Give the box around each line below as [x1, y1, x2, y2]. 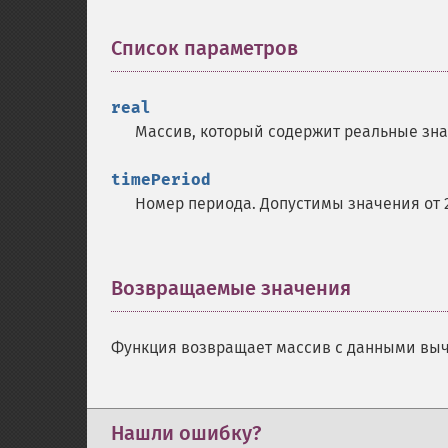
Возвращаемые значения [111, 276, 351, 300]
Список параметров [111, 36, 298, 60]
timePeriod [111, 170, 211, 189]
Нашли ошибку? [111, 421, 261, 445]
